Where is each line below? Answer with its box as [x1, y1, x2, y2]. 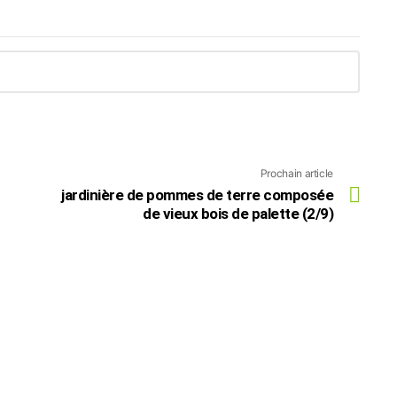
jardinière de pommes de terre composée [61, 186, 333, 205]
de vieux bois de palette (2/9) [143, 205, 333, 223]
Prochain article [260, 167, 333, 181]
